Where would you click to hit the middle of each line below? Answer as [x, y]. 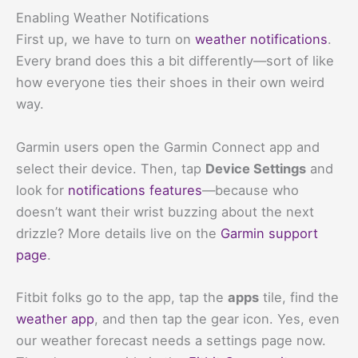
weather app [55, 318]
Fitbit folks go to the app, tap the [122, 297]
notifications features [135, 190]
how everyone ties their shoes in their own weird [170, 83]
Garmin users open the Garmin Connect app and [168, 147]
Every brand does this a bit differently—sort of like [175, 61]
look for [42, 190]
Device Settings [256, 168]
